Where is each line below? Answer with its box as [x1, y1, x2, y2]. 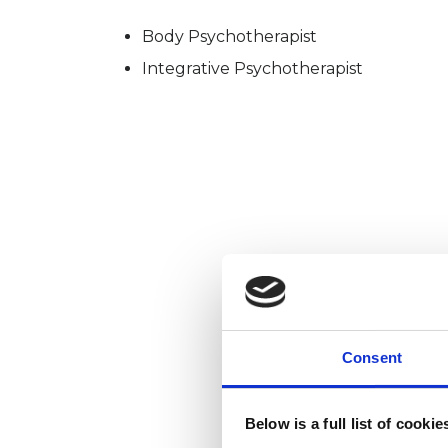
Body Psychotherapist [142, 26, 317, 46]
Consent [342, 349, 402, 367]
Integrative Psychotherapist [142, 58, 363, 78]
